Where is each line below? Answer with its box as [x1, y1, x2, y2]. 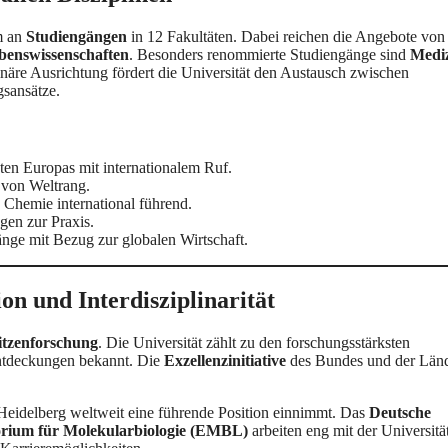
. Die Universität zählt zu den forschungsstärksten [98, 334, 410, 352]
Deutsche [369, 404, 431, 422]
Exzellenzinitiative [164, 352, 286, 370]
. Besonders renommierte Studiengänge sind [129, 45, 410, 63]
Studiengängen [26, 27, 127, 45]
